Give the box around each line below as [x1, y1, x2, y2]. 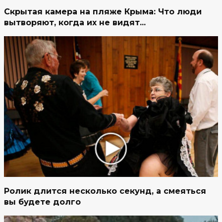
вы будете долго [4, 197, 81, 207]
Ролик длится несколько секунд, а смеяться [4, 186, 206, 196]
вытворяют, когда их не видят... [4, 18, 146, 28]
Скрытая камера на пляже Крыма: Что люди [4, 7, 202, 17]
